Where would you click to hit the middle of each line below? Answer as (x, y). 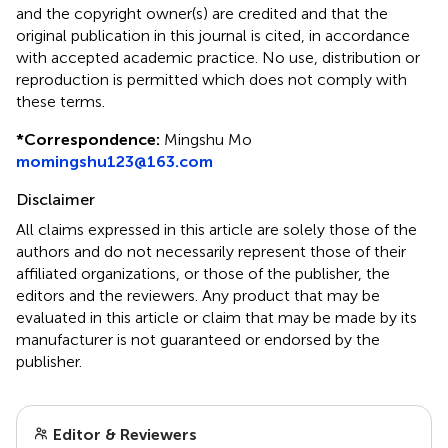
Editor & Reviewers (123, 434)
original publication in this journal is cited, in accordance (213, 35)
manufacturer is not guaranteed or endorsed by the (198, 339)
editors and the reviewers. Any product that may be (198, 295)
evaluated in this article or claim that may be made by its (216, 317)
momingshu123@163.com (114, 161)
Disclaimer (55, 199)
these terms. (60, 101)
